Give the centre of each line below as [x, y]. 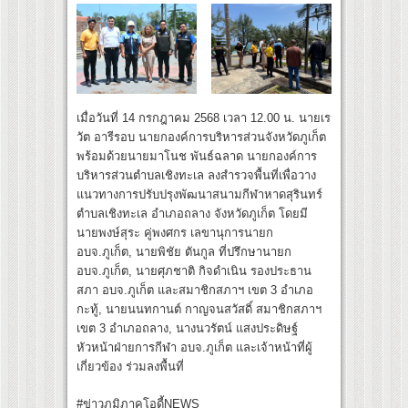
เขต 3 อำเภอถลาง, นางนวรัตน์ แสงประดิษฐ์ [187, 329]
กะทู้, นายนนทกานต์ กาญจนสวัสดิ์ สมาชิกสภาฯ [199, 310]
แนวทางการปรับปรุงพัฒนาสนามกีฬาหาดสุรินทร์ [199, 195]
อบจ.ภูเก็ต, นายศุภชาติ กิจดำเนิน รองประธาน [194, 271]
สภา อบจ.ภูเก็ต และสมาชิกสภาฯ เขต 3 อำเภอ [195, 291]
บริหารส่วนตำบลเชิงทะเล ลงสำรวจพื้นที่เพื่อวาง [196, 176]
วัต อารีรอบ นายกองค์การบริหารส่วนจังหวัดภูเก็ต [201, 138]
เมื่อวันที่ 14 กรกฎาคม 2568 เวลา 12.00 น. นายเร [204, 118]
